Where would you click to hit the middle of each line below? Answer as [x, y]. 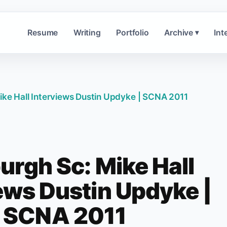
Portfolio [133, 32]
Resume [43, 32]
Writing [87, 32]
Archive [179, 32]
